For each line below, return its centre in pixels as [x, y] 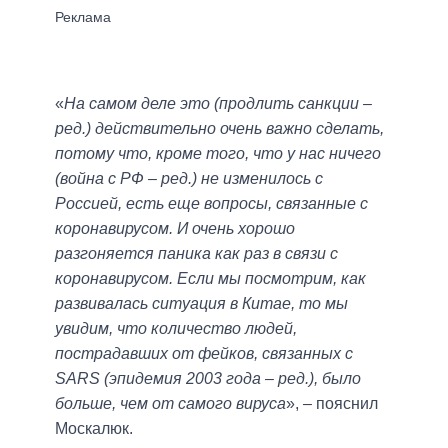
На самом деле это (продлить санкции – [218, 103]
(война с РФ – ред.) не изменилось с [189, 178]
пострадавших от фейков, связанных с [204, 353]
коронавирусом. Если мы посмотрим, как [210, 278]
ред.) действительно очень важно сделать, [219, 128]
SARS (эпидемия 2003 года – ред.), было [208, 378]
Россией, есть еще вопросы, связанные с [211, 203]
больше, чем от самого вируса [170, 403]
